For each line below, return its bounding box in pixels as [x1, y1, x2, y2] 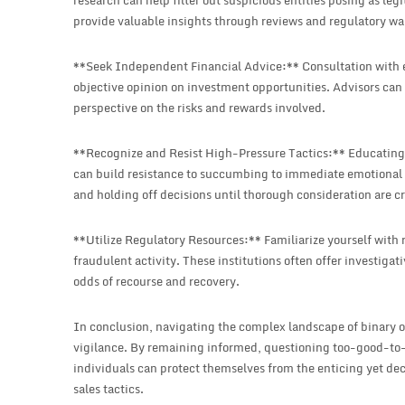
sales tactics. [73, 379, 145, 400]
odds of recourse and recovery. [73, 271, 240, 292]
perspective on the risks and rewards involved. [73, 98, 326, 118]
